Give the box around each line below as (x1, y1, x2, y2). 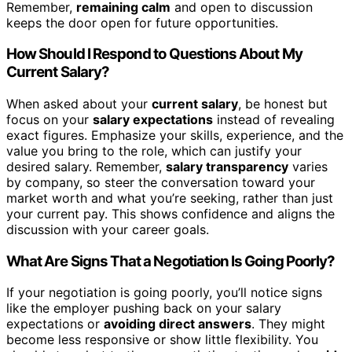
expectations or (6, 316, 104, 332)
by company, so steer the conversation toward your (6, 174, 315, 190)
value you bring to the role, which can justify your (6, 143, 302, 159)
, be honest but (238, 96, 328, 112)
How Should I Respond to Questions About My (6, 45, 302, 64)
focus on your (6, 112, 93, 127)
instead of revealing (213, 112, 335, 127)
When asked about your (6, 96, 152, 112)
